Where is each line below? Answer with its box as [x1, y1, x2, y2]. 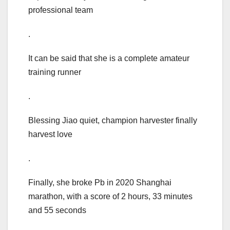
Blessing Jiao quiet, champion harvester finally [28, 116, 197, 125]
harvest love [28, 130, 72, 139]
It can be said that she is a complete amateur [28, 54, 189, 63]
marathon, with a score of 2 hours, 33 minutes [28, 192, 193, 201]
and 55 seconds [28, 206, 86, 215]
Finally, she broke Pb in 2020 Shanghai [28, 178, 171, 187]
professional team [28, 6, 93, 15]
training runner [28, 68, 81, 77]
